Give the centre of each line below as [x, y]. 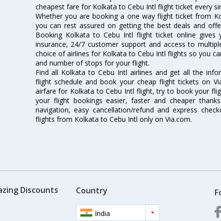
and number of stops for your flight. [92, 63]
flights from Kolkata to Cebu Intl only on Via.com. [113, 119]
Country [92, 191]
